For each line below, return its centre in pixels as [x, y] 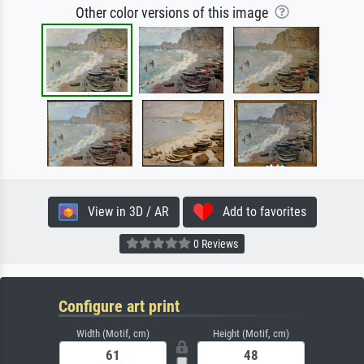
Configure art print [119, 306]
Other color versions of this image [175, 13]
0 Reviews [214, 244]
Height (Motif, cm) [251, 333]
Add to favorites [259, 211]
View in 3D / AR [123, 211]
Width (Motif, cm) [113, 333]
